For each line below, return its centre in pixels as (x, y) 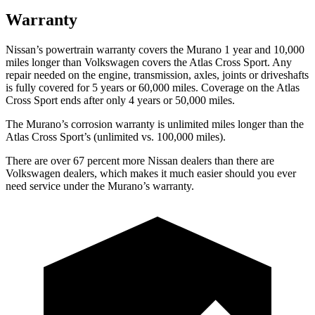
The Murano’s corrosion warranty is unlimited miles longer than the (155, 124)
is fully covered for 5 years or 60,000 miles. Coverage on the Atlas (153, 87)
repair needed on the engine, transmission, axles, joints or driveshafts (157, 75)
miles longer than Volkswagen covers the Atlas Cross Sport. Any (149, 62)
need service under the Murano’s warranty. (100, 186)
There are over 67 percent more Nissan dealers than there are (140, 160)
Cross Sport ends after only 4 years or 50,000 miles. (120, 100)
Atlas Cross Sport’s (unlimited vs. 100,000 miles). (116, 136)
